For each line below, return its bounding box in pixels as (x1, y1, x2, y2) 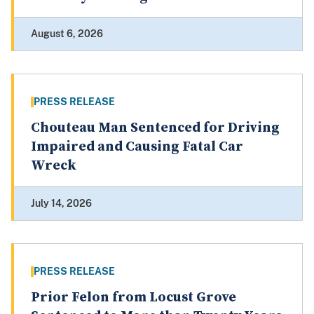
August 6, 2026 (31, 28, 103, 40)
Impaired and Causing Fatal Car (31, 138, 243, 156)
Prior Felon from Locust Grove (31, 289, 236, 307)
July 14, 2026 (31, 198, 92, 210)
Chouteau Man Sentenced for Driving (31, 119, 280, 137)
